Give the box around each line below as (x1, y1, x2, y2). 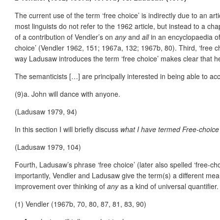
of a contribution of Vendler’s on (15, 31, 115, 42)
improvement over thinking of (15, 181, 107, 191)
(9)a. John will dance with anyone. (15, 88, 120, 99)
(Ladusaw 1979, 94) (15, 106, 77, 116)
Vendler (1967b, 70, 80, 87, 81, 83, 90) (26, 198, 146, 209)
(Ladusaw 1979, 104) (15, 141, 81, 152)
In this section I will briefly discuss (15, 124, 120, 134)
